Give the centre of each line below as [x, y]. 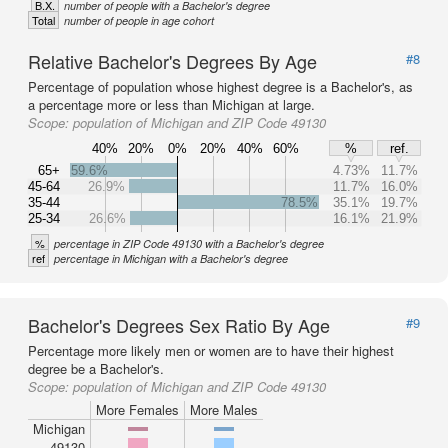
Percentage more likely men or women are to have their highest [211, 350]
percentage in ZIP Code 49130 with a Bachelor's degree [189, 243]
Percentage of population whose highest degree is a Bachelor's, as [220, 86]
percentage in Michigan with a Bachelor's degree [171, 258]
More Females [137, 409]
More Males [224, 409]
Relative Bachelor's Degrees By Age [172, 61]
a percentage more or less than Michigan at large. [171, 104]
